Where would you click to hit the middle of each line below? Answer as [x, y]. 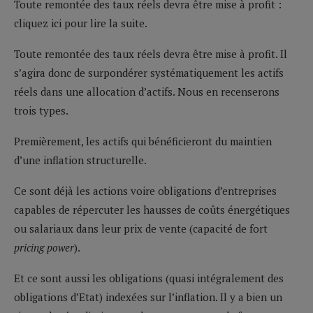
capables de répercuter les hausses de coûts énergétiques [152, 209]
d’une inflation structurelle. [80, 160]
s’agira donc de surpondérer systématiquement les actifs [149, 72]
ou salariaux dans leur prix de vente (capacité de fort [141, 228]
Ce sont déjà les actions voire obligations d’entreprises [145, 190]
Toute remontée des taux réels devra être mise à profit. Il [151, 53]
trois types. [41, 110]
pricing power [44, 247]
